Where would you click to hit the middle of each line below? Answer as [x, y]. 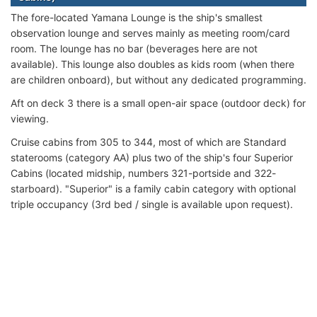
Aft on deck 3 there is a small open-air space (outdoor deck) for [158, 103]
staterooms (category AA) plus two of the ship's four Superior [152, 157]
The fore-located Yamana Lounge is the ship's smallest [137, 17]
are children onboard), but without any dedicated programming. [158, 79]
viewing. [30, 118]
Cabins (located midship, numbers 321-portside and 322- [143, 173]
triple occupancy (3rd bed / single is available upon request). [152, 204]
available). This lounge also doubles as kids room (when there [152, 64]
